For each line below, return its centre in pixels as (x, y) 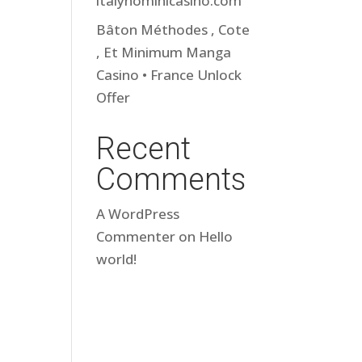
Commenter (136, 236)
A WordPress (138, 214)
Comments (171, 179)
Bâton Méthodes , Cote (173, 29)
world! (117, 259)
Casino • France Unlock (169, 75)
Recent (144, 149)
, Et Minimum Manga (164, 52)
